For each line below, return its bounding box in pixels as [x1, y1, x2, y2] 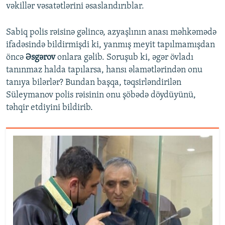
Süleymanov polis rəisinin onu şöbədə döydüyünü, [6, 90, 196, 100]
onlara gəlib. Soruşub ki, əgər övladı [55, 53, 193, 63]
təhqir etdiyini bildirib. [6, 103, 93, 113]
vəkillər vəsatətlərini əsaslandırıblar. [6, 2, 144, 12]
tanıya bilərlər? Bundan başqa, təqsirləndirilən [6, 78, 181, 88]
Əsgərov [26, 53, 55, 63]
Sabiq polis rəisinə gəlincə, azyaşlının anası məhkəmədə [6, 28, 216, 38]
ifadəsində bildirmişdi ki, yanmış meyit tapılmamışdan [6, 40, 215, 50]
